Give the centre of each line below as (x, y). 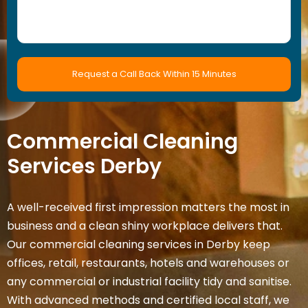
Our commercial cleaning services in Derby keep (139, 244)
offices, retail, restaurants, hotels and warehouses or (148, 263)
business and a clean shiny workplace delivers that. (145, 226)
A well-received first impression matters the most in (148, 207)
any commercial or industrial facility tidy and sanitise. (149, 282)
